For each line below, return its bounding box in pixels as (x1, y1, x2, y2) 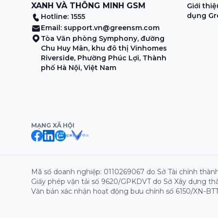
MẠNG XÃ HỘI (31, 121, 74, 129)
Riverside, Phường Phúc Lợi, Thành (41, 53, 166, 62)
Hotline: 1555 (41, 12, 85, 21)
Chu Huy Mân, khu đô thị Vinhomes (41, 43, 167, 53)
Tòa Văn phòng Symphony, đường (41, 34, 164, 43)
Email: (41, 23, 64, 32)
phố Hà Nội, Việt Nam (41, 63, 116, 72)
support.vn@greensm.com (64, 23, 160, 32)
